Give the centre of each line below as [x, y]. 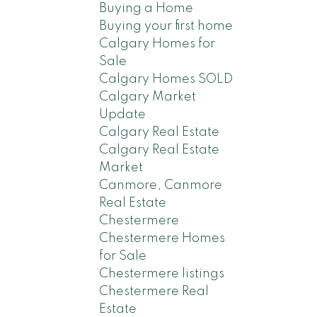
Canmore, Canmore [161, 185]
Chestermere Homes [162, 238]
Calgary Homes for [157, 44]
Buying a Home [146, 8]
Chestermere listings [162, 273]
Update [123, 114]
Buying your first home [166, 26]
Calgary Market [148, 97]
